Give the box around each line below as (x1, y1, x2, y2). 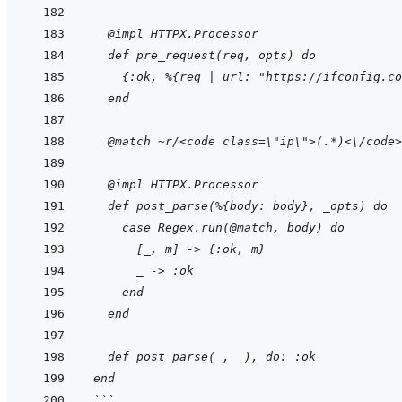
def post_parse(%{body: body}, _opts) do (93, 199, 388, 214)
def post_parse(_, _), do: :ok (93, 350, 316, 364)
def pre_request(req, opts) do (93, 48, 316, 63)
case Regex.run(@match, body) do (93, 221, 345, 235)
